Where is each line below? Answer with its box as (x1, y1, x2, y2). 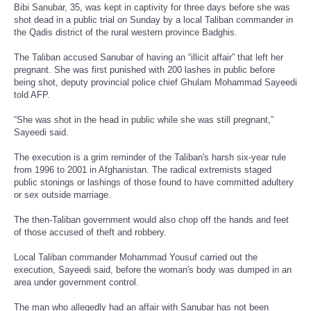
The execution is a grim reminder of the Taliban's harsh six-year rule (14, 151, 286, 162)
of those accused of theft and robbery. (14, 226, 167, 237)
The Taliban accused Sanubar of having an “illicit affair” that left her (14, 51, 283, 62)
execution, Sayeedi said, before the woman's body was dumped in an (14, 264, 292, 275)
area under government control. (14, 276, 139, 287)
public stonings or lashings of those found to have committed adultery (14, 176, 294, 187)
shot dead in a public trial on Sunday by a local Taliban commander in (14, 14, 293, 25)
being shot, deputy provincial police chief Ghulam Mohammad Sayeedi (14, 76, 297, 87)
